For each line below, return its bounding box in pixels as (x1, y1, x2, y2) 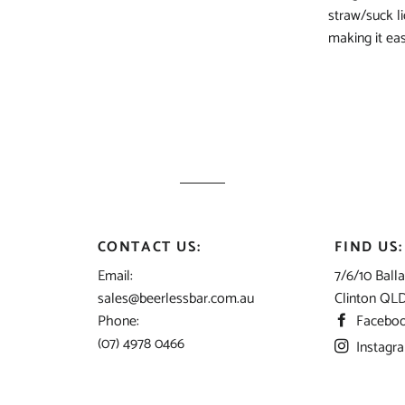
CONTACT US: (97, 235, 202, 259)
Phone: (97, 309, 139, 334)
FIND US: (334, 235, 403, 259)
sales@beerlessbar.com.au (97, 287, 254, 311)
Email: (97, 264, 133, 288)
